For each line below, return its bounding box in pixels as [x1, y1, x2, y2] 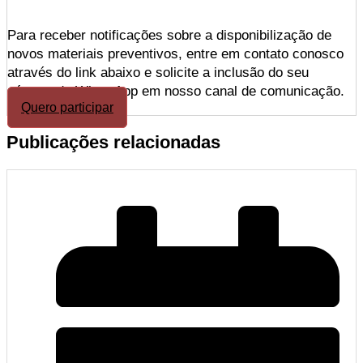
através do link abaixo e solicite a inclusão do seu [7, 64, 309, 80]
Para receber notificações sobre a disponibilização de [7, 27, 331, 43]
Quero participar [21, 100, 113, 114]
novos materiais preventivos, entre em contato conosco [7, 45, 344, 62]
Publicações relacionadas [6, 131, 220, 152]
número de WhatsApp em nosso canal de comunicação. [7, 83, 344, 99]
